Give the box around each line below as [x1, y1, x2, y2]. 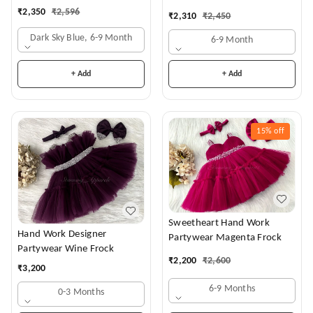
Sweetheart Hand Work [168, 217, 270, 228]
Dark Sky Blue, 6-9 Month [29, 32, 133, 43]
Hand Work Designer [17, 229, 107, 240]
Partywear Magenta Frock [168, 232, 282, 243]
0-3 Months [58, 287, 104, 298]
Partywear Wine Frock [17, 244, 114, 255]
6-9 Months [209, 283, 255, 294]
